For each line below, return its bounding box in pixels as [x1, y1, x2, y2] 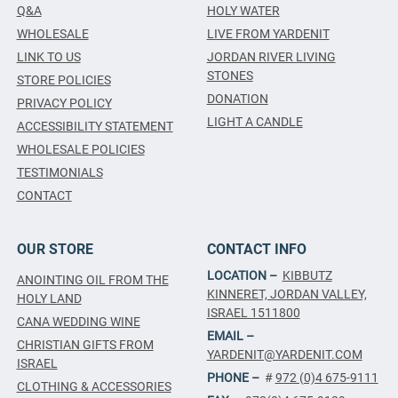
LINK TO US [16, 50, 81, 65]
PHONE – [206, 370, 262, 386]
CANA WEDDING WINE [16, 314, 140, 330]
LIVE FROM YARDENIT [206, 27, 330, 42]
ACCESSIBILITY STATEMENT [16, 119, 173, 134]
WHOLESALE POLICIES [16, 142, 145, 157]
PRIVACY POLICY [16, 96, 112, 111]
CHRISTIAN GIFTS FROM [16, 338, 154, 353]
